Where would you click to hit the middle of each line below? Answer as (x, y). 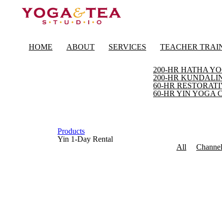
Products (71, 131)
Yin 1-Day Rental (85, 139)
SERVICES (127, 47)
